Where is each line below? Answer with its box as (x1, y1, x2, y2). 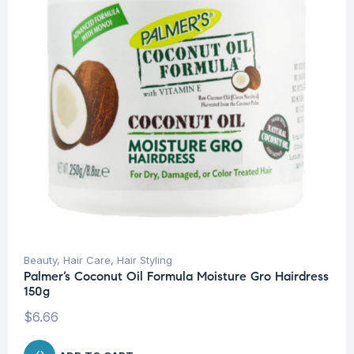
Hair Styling (117, 254, 172, 267)
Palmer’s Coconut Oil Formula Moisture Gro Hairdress (24, 269, 329, 284)
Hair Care (63, 254, 111, 267)
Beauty (24, 254, 57, 267)
